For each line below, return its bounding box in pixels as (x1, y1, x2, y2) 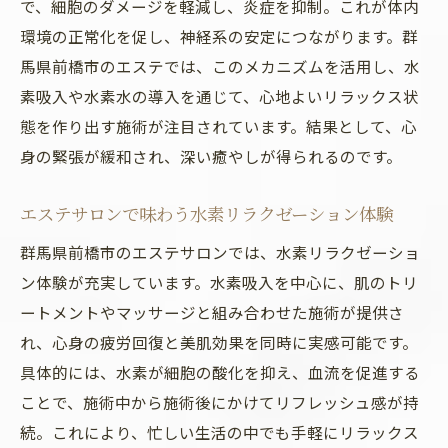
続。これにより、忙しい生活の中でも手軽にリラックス (20, 421, 419, 443)
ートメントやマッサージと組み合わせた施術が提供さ (20, 301, 404, 323)
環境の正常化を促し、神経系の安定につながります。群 (20, 25, 418, 47)
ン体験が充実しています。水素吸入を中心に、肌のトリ (20, 271, 418, 293)
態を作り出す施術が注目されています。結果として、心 (20, 115, 417, 137)
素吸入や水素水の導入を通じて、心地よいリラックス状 (20, 85, 419, 107)
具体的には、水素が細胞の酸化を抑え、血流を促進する (20, 361, 420, 383)
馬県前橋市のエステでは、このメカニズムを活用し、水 (20, 55, 420, 77)
